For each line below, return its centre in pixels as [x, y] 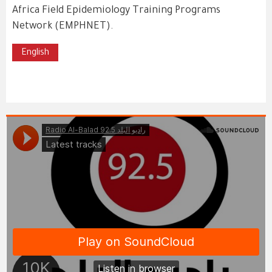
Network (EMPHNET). [63, 27]
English [35, 53]
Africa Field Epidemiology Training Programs [116, 11]
